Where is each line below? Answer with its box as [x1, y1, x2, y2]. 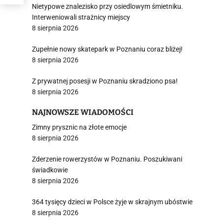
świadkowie [32, 166, 68, 174]
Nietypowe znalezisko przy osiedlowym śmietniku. [32, 2, 183, 10]
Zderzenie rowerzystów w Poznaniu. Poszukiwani [32, 155, 182, 163]
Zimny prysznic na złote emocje [32, 123, 127, 131]
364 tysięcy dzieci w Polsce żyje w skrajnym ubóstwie [32, 198, 192, 206]
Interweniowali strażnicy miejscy [32, 13, 130, 21]
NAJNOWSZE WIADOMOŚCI [32, 108, 134, 117]
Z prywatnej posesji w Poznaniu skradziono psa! [32, 77, 178, 85]
